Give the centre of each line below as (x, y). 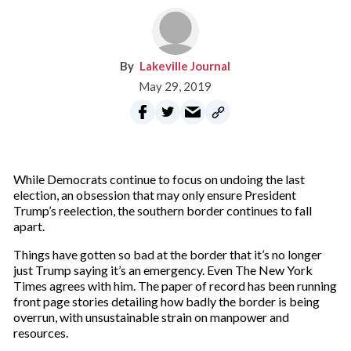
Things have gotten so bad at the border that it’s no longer (167, 254)
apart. (29, 226)
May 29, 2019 (175, 86)
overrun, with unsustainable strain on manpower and (151, 317)
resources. (40, 333)
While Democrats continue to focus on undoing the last (159, 179)
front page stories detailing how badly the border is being (166, 301)
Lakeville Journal (185, 66)
